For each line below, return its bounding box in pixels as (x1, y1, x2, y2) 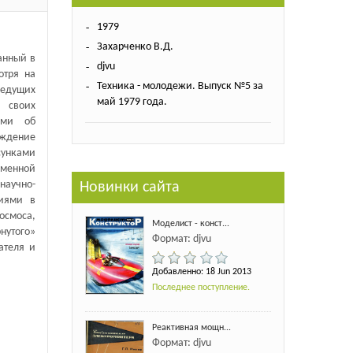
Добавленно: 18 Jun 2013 (151, 266, 251, 277)
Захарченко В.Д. (96, 40, 173, 53)
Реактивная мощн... (151, 322, 231, 333)
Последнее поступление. (151, 282, 250, 292)
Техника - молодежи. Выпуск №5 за (96, 80, 263, 92)
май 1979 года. (96, 95, 167, 108)
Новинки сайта (79, 179, 180, 195)
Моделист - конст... (151, 218, 229, 229)
